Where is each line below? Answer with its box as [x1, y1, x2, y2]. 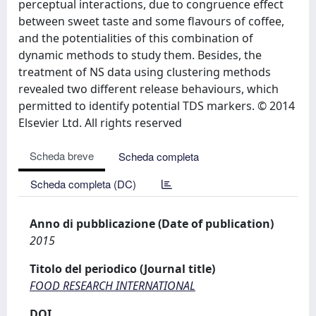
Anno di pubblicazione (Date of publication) [30, 216, 274, 231]
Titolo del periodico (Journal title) [30, 261, 215, 276]
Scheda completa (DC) [30, 176, 136, 191]
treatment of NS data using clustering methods [18, 64, 271, 80]
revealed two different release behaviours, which [18, 81, 279, 97]
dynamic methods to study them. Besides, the [18, 47, 262, 63]
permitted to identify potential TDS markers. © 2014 [18, 98, 295, 114]
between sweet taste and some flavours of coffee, [18, 13, 284, 29]
